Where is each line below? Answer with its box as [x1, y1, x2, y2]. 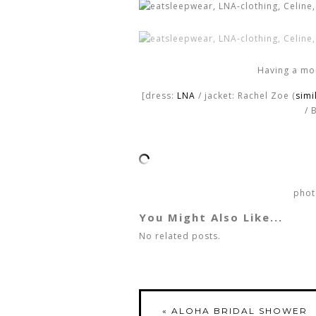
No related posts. [139, 230, 221, 243]
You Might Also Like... [139, 210, 283, 225]
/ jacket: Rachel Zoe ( [195, 89, 296, 102]
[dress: [141, 89, 177, 102]
